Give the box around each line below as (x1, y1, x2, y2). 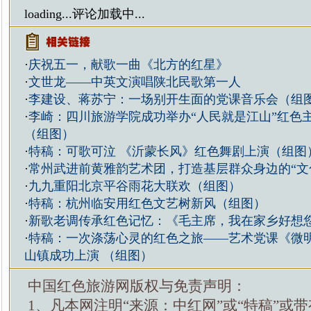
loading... (24, 7, 72, 21)
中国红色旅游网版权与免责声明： (27, 278, 246, 294)
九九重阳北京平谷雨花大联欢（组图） (28, 179, 241, 193)
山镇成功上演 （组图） (24, 249, 153, 262)
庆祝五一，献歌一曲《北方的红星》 (28, 58, 228, 72)
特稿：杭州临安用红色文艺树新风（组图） (28, 196, 266, 210)
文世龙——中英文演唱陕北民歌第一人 (28, 75, 241, 89)
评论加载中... (72, 7, 145, 21)
